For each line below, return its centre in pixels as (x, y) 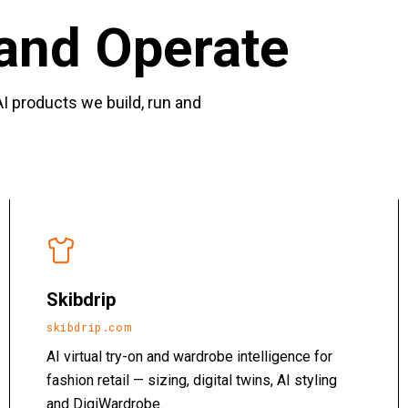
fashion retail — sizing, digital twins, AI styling (192, 380)
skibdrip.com (89, 327)
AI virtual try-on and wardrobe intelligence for (189, 357)
